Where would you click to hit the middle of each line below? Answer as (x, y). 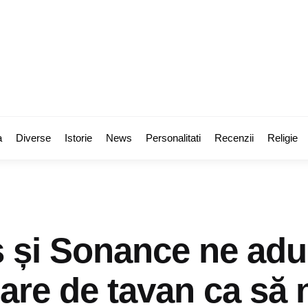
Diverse (33, 138)
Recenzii (234, 138)
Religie (283, 138)
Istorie (78, 138)
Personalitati (173, 138)
